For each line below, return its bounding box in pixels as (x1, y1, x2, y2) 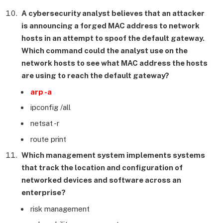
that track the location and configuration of (21, 163, 183, 172)
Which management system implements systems (21, 151, 205, 159)
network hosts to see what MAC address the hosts (21, 59, 208, 68)
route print (30, 134, 66, 143)
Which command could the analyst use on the (21, 46, 188, 55)
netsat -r (30, 118, 59, 127)
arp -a (30, 87, 52, 96)
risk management (30, 204, 90, 213)
